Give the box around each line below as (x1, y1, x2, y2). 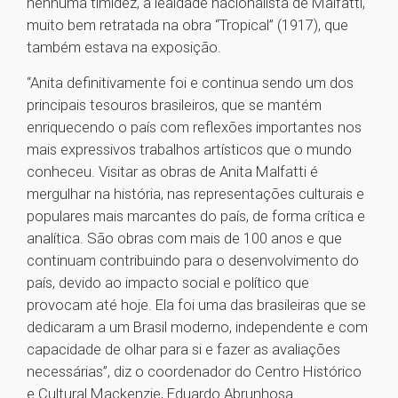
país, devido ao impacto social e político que (27, 274, 309, 292)
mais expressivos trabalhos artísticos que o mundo (27, 140, 352, 159)
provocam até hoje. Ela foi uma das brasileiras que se (27, 296, 366, 314)
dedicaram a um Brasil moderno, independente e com (27, 318, 368, 337)
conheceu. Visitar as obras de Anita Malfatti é (27, 163, 318, 181)
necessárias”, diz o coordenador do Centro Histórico (27, 362, 362, 381)
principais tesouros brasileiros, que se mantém (27, 96, 322, 115)
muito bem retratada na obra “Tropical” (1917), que (27, 16, 348, 35)
